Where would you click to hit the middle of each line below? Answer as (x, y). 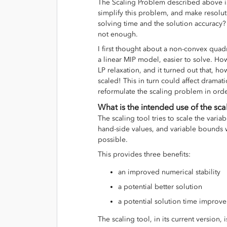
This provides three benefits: (145, 154)
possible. (114, 139)
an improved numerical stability (171, 172)
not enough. (120, 34)
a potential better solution (162, 186)
